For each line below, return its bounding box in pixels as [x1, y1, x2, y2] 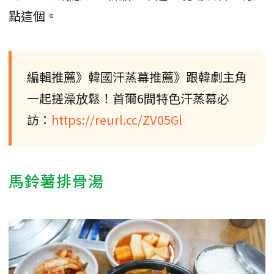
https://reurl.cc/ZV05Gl [51, 110, 182, 128]
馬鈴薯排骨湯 [9, 169, 104, 191]
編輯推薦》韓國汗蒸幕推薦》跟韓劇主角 [27, 67, 247, 86]
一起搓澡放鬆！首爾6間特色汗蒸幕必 [27, 89, 229, 107]
